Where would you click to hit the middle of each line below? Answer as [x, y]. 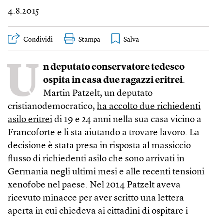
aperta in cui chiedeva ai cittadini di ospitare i [98, 211]
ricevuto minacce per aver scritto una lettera [96, 198]
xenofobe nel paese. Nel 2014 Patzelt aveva [94, 185]
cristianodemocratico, [52, 107]
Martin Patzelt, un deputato [98, 94]
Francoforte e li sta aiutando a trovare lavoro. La [104, 133]
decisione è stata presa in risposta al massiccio [99, 146]
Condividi [38, 40]
